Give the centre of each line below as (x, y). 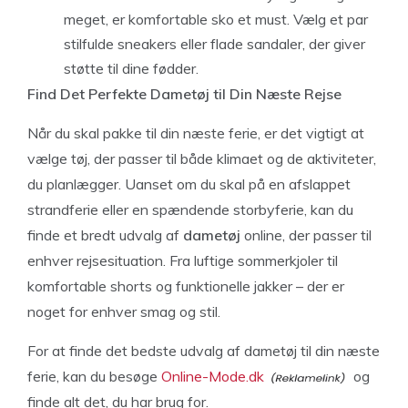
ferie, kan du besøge (94, 376)
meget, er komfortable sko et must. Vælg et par (216, 19)
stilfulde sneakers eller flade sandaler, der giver (214, 43)
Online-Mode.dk (213, 376)
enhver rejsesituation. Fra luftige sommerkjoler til (183, 260)
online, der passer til (306, 235)
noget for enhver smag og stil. (124, 311)
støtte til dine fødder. (131, 68)
